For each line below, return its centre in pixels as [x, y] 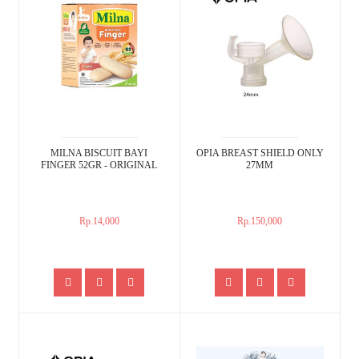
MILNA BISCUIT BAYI [99, 153]
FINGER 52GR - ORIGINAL [99, 165]
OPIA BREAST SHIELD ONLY [260, 153]
